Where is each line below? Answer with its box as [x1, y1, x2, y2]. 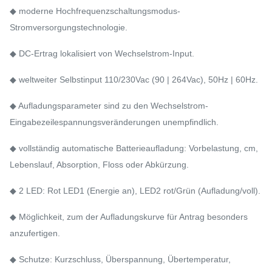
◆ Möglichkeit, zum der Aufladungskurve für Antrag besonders [10, 212, 248, 222]
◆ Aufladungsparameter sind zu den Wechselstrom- [10, 101, 208, 110]
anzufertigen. [10, 228, 60, 238]
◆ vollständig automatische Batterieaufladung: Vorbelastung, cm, [10, 143, 258, 153]
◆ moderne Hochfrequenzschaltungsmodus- [10, 6, 180, 16]
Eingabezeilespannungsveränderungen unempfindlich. [10, 117, 219, 127]
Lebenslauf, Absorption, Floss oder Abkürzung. [10, 160, 189, 169]
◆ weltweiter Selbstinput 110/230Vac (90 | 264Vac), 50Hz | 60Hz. [10, 75, 258, 84]
